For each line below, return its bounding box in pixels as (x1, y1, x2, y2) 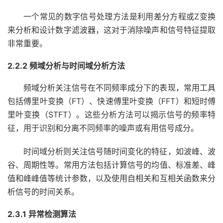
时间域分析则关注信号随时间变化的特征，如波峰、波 (23, 146, 216, 156)
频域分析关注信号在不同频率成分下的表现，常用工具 (23, 83, 216, 93)
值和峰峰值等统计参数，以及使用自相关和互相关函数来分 (7, 173, 216, 183)
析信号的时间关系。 (7, 187, 79, 197)
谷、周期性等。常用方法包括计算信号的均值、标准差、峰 (7, 160, 216, 170)
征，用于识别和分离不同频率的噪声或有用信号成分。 (7, 123, 199, 133)
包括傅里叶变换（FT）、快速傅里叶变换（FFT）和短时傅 (7, 96, 216, 106)
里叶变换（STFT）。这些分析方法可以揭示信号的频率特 (7, 110, 216, 119)
